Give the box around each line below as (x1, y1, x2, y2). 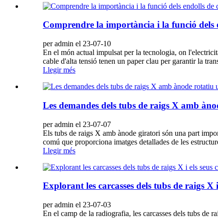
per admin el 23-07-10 (43, 39, 111, 48)
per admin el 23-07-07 (43, 120, 111, 128)
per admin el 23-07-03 (43, 200, 111, 209)
